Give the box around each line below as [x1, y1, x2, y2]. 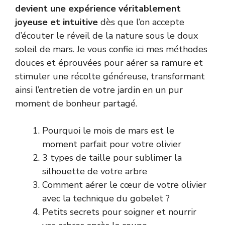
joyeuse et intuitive [15, 16, 98, 28]
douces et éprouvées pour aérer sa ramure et [15, 56, 203, 69]
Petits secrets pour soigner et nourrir [42, 205, 196, 218]
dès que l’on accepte [98, 16, 184, 28]
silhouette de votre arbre [42, 165, 147, 177]
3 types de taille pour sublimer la [42, 151, 182, 164]
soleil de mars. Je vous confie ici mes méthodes [15, 43, 207, 55]
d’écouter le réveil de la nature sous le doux [15, 29, 198, 42]
